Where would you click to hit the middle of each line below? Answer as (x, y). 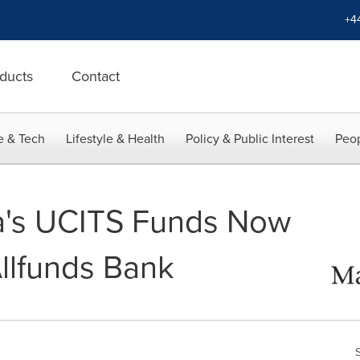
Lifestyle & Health (115, 139)
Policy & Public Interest (250, 139)
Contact (96, 76)
